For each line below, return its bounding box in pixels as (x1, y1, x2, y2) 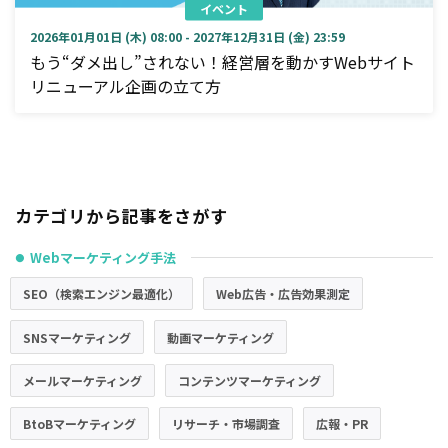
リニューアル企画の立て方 (30, 73, 221, 98)
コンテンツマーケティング (178, 371, 321, 389)
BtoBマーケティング (23, 415, 136, 433)
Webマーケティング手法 (30, 247, 176, 267)
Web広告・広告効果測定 (216, 285, 350, 303)
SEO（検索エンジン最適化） (23, 285, 180, 303)
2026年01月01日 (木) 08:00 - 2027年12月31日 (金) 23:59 (30, 27, 345, 45)
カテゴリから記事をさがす (15, 202, 228, 228)
